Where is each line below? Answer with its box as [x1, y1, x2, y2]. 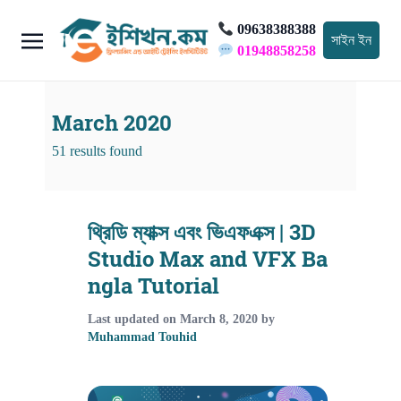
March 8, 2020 [180, 311, 258, 326]
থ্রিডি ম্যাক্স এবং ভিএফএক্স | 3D [88, 217, 316, 247]
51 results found [52, 142, 142, 158]
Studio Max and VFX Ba [88, 243, 328, 274]
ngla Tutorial [88, 270, 219, 301]
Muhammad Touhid [88, 329, 197, 344]
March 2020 [52, 107, 172, 138]
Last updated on [88, 311, 180, 326]
